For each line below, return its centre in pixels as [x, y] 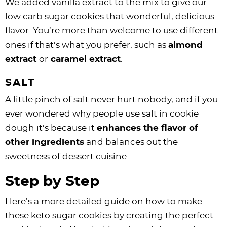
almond [185, 45]
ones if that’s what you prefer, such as [87, 45]
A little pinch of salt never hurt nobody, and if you [111, 99]
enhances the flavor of [147, 128]
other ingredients [45, 142]
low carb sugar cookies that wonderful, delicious [110, 16]
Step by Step [52, 182]
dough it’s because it [51, 128]
